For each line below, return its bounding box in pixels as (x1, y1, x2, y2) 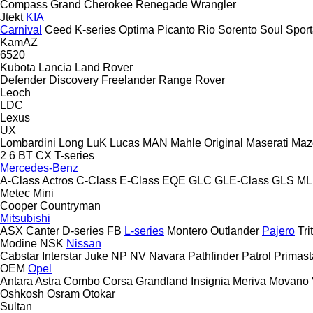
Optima (119, 23, 154, 36)
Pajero (262, 224, 295, 237)
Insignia (191, 275, 230, 287)
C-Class (76, 174, 117, 187)
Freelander (101, 73, 156, 86)
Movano (269, 275, 309, 287)
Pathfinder (188, 249, 239, 262)
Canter (26, 224, 59, 237)
